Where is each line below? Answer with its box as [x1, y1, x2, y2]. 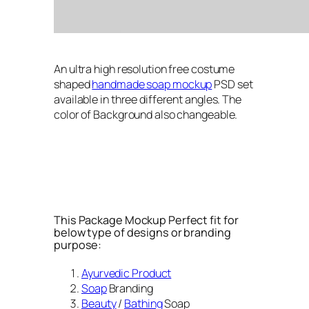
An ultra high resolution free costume [54, 61, 235, 77]
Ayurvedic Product [81, 266, 172, 281]
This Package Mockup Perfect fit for [54, 212, 239, 228]
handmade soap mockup [92, 76, 212, 92]
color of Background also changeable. [54, 106, 238, 122]
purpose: [54, 237, 102, 252]
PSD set [212, 76, 253, 92]
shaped [54, 76, 92, 92]
